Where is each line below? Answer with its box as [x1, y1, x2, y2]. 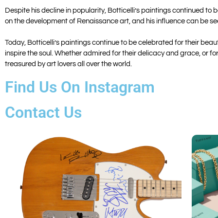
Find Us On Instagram [5, 77, 155, 96]
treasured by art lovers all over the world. [5, 60, 132, 68]
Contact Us [5, 103, 82, 122]
